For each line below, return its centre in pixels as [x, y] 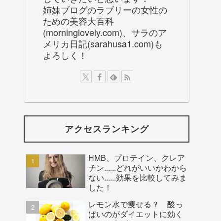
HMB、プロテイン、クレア [137, 157]
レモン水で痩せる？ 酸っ [136, 204]
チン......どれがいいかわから [138, 167]
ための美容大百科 [78, 21]
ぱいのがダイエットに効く [136, 214]
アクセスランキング [107, 129]
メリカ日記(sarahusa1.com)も [103, 44]
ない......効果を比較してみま [138, 177]
